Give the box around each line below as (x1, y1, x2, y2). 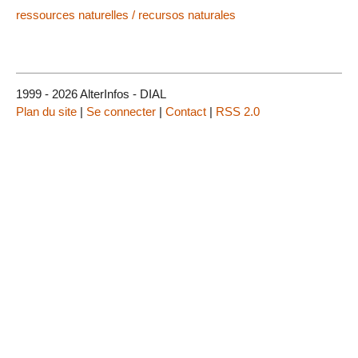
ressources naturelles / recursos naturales (16, 7, 236, 22)
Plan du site (16, 104, 77, 118)
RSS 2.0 (216, 104, 260, 118)
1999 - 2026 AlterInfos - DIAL (16, 86, 166, 101)
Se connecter (86, 104, 156, 118)
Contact (165, 104, 206, 118)
